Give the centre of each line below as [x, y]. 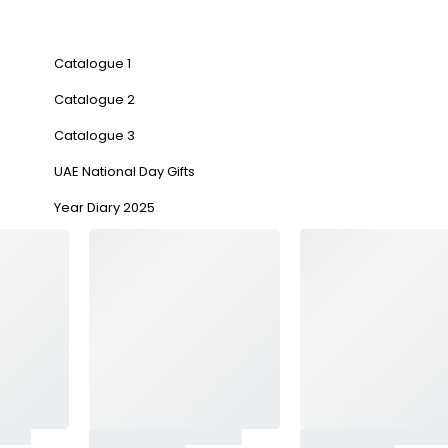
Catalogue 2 [94, 99]
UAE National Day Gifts [124, 171]
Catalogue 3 [94, 135]
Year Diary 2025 [104, 207]
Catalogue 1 [92, 63]
